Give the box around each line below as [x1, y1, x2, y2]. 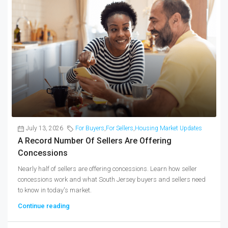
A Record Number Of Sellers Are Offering [18, 136, 172, 146]
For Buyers [75, 125, 104, 132]
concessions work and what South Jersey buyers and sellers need [18, 176, 206, 184]
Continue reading [18, 202, 70, 210]
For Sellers [106, 125, 133, 132]
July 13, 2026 [26, 125, 63, 132]
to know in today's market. [18, 186, 92, 194]
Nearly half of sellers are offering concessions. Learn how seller [18, 165, 197, 173]
